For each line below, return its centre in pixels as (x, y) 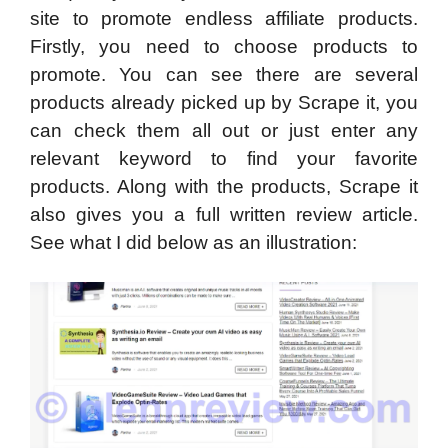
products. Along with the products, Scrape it (224, 186)
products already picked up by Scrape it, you (224, 102)
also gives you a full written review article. (224, 214)
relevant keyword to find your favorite (224, 158)
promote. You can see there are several (224, 74)
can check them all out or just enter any (224, 130)
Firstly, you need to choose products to (224, 46)
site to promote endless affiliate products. (224, 18)
